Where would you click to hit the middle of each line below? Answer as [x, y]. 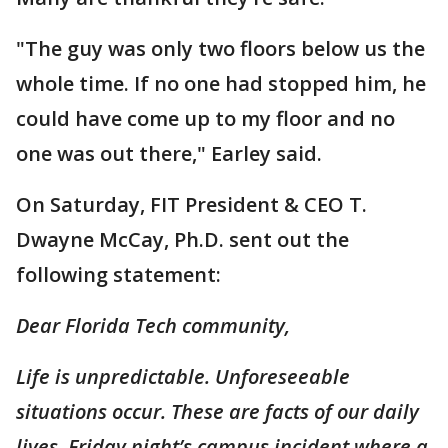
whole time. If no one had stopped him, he [221, 83]
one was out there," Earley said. [169, 153]
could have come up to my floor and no [205, 118]
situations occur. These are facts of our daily [217, 411]
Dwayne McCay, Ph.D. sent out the [182, 239]
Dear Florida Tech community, [153, 325]
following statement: [118, 274]
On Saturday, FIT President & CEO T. [191, 204]
